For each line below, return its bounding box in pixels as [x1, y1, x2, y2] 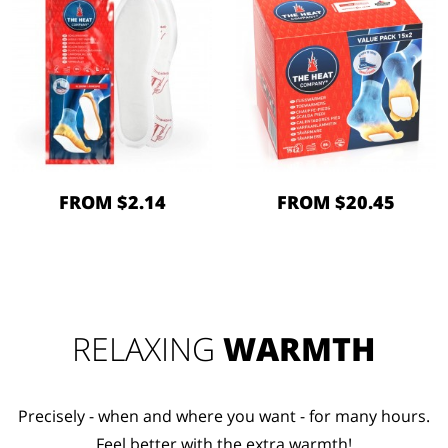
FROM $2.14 [58, 190, 166, 215]
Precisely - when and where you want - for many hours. [18, 405, 430, 428]
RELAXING [72, 327, 223, 371]
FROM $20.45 [277, 190, 395, 215]
